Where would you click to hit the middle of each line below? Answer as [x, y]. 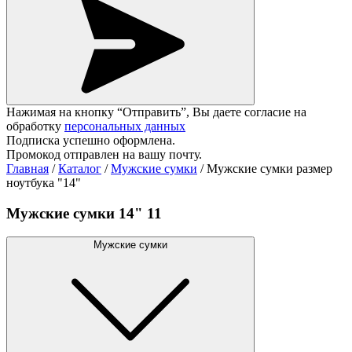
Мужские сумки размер [269, 169]
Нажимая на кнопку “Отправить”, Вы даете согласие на [156, 112]
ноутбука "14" [44, 183]
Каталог [80, 169]
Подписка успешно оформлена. [91, 140]
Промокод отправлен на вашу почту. [104, 154]
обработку [35, 126]
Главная [27, 169]
